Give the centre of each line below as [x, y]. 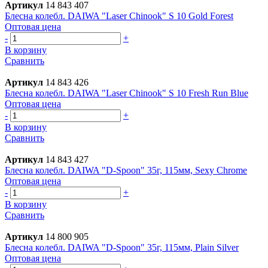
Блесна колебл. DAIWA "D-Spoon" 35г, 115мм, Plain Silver [122, 247]
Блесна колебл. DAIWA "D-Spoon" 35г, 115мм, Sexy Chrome [126, 170]
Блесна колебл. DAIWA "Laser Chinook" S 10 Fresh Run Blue [127, 93]
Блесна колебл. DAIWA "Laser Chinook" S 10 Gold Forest [119, 16]
